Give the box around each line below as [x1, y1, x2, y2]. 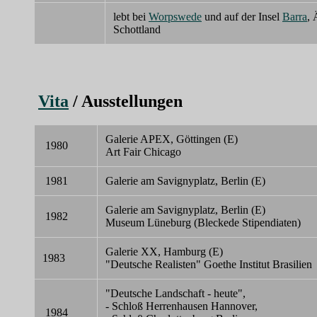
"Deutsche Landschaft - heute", [105, 287, 246, 300]
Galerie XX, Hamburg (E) [105, 246, 223, 258]
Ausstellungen [81, 91, 183, 110]
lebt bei [113, 10, 149, 23]
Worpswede [149, 10, 202, 23]
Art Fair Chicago [105, 146, 181, 158]
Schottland [113, 23, 161, 35]
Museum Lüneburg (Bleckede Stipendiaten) [105, 217, 301, 229]
